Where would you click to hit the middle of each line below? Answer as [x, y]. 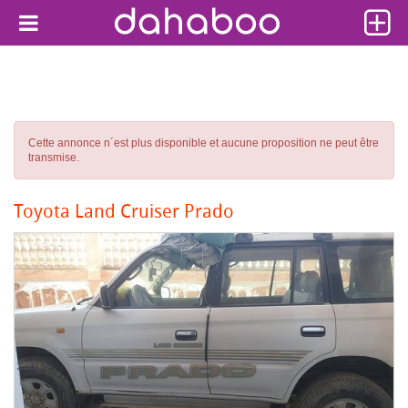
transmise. [54, 158]
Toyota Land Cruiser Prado [124, 211]
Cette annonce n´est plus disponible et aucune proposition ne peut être [204, 143]
